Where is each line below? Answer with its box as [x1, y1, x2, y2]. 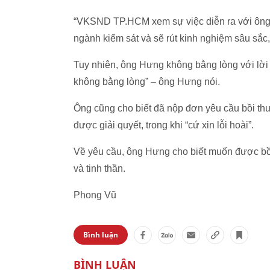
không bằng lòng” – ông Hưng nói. [74, 77, 220, 87]
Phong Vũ [74, 190, 116, 200]
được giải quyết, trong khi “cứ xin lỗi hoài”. [74, 120, 254, 130]
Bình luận [83, 230, 118, 240]
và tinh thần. [74, 163, 125, 174]
